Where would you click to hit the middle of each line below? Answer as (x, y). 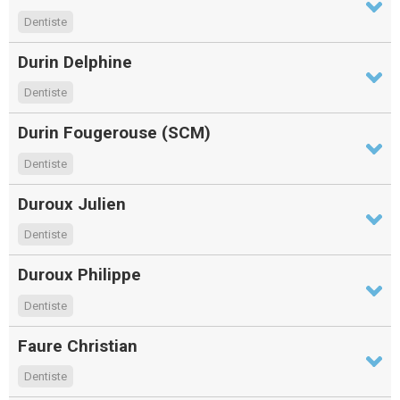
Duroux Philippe (79, 275)
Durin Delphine (75, 62)
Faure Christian (78, 346)
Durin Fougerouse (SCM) (114, 133)
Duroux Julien (72, 204)
